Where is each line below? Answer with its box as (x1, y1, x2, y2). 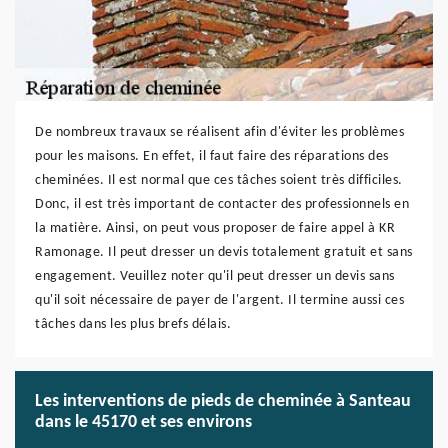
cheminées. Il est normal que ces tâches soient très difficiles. (35, 173, 403, 188)
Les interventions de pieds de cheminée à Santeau (35, 392, 411, 411)
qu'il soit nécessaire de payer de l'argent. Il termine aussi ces (35, 293, 404, 308)
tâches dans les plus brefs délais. (35, 317, 231, 332)
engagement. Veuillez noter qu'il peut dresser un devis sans (35, 269, 395, 284)
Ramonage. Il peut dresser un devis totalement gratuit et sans (35, 245, 413, 260)
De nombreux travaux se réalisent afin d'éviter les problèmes (35, 125, 404, 140)
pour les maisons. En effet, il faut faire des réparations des (35, 149, 389, 164)
